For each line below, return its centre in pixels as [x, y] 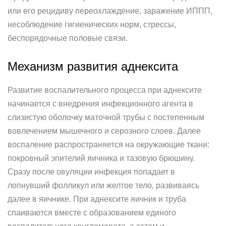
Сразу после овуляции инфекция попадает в [91, 172]
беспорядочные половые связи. [68, 38]
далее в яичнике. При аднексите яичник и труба [97, 199]
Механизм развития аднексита [93, 66]
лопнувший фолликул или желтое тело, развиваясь [103, 185]
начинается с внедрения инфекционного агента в [100, 104]
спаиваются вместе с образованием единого [92, 213]
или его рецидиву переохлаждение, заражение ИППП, [110, 11]
